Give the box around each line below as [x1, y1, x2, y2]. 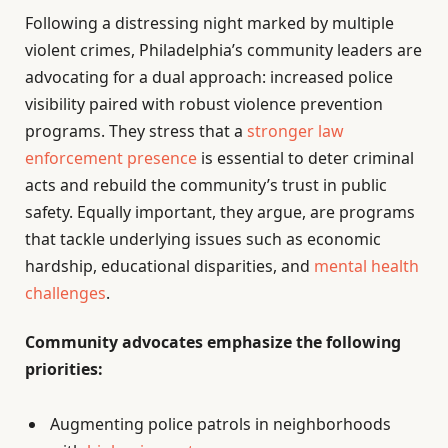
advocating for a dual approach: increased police [25, 65, 393, 88]
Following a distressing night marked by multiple [25, 11, 394, 34]
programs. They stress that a [25, 119, 247, 142]
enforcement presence [25, 146, 197, 169]
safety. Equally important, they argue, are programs [25, 200, 415, 223]
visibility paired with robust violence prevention [25, 92, 383, 115]
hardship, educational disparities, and [25, 254, 314, 277]
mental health [314, 254, 419, 277]
